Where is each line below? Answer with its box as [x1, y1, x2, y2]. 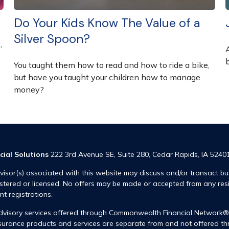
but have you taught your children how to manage [14, 72, 201, 82]
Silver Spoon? [14, 30, 90, 47]
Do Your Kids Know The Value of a [14, 14, 200, 31]
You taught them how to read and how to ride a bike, [14, 59, 210, 70]
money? [14, 84, 44, 95]
